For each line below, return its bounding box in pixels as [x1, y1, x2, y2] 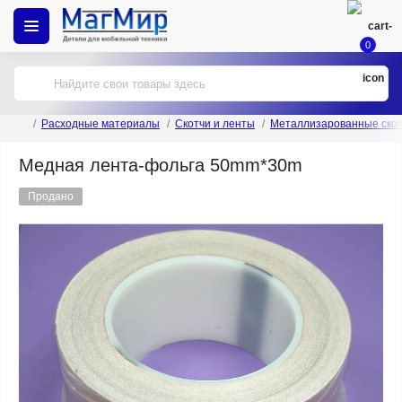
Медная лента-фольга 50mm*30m [19, 155, 302, 175]
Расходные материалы [41, 118, 160, 130]
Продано [28, 190, 74, 203]
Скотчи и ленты [175, 118, 255, 130]
